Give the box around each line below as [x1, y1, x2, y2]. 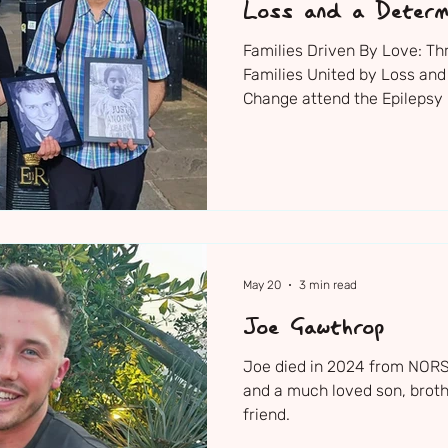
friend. [243, 405, 290, 424]
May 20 [243, 278, 281, 292]
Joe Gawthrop [243, 315, 384, 343]
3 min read [299, 278, 357, 292]
